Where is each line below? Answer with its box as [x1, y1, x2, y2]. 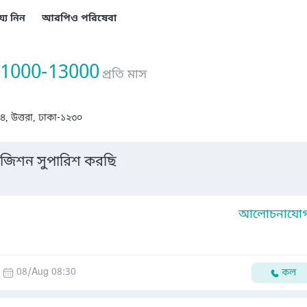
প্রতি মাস [102, 66, 147, 83]
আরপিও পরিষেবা [42, 12, 116, 25]
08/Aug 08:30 [16, 266, 76, 279]
